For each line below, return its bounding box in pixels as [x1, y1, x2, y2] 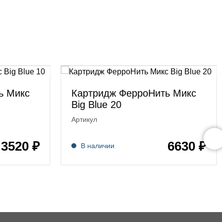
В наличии [81, 142, 114, 150]
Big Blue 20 [71, 99, 121, 110]
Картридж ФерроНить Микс [71, 88, 196, 99]
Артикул [71, 115, 97, 123]
